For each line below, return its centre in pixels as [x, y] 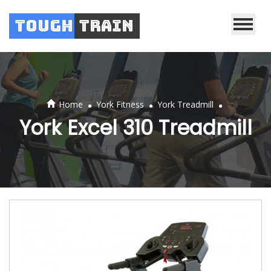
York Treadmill [185, 104]
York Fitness [120, 104]
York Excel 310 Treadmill [135, 128]
